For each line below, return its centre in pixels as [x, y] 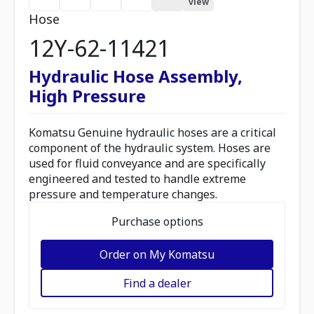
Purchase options [157, 221]
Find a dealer [157, 283]
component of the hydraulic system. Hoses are [150, 148]
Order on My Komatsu [157, 254]
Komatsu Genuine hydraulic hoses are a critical [152, 132]
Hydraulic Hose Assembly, [136, 76]
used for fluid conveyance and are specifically [147, 163]
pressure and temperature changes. [123, 194]
